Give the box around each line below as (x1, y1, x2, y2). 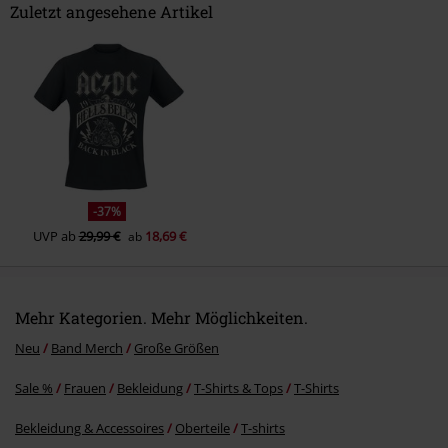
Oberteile (175, 418, 230, 437)
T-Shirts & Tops (194, 378, 283, 397)
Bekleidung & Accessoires (15, 418, 164, 437)
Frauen (64, 378, 106, 397)
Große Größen (134, 338, 219, 357)
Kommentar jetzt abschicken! (36, 49, 209, 68)
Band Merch (51, 338, 123, 357)
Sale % (15, 378, 53, 397)
